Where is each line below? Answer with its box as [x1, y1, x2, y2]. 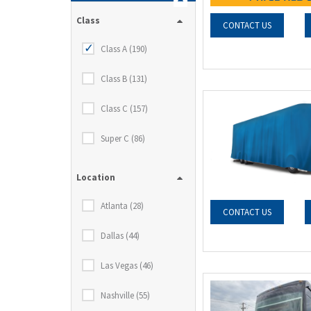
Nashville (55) [101, 289, 150, 301]
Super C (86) [101, 133, 145, 144]
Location [76, 171, 115, 183]
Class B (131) [101, 73, 147, 85]
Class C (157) [101, 103, 148, 115]
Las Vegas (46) [101, 260, 153, 271]
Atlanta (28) [101, 200, 144, 212]
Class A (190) [101, 43, 147, 55]
